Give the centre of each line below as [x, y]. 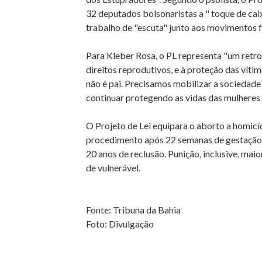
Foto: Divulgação [120, 224]
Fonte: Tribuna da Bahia [133, 210]
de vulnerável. [113, 168]
